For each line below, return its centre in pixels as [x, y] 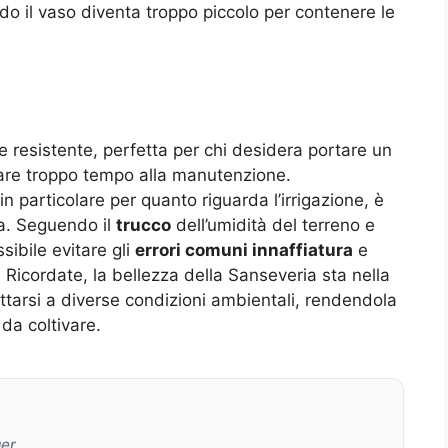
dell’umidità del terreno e [273, 224]
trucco [143, 224]
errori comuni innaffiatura [244, 249]
